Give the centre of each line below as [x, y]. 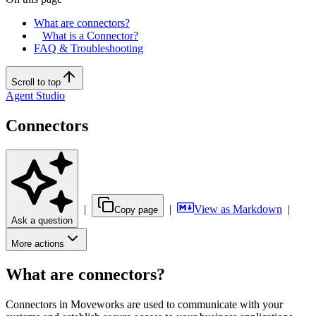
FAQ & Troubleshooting [89, 48]
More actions [38, 243]
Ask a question [42, 220]
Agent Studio [35, 95]
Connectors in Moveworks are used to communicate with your [144, 304]
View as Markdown [238, 209]
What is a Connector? [90, 35]
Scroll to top [36, 82]
